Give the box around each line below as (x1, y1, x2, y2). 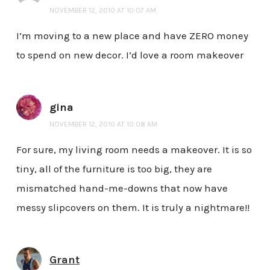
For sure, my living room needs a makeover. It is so (16, 143, 252, 155)
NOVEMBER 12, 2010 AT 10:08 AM (49, 119, 157, 128)
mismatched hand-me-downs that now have (16, 181, 228, 194)
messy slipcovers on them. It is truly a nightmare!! (16, 201, 250, 213)
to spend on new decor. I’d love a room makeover (16, 48, 243, 61)
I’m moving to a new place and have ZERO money (16, 29, 248, 42)
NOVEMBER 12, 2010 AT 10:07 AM (49, 6, 156, 15)
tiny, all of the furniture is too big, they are (16, 162, 212, 175)
